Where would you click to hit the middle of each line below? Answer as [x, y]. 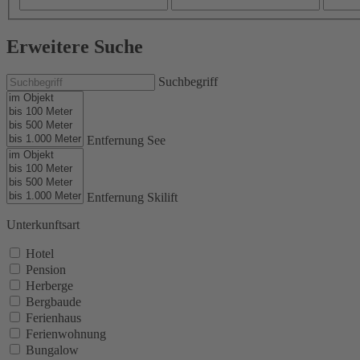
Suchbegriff [188, 82]
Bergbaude [53, 302]
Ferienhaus [53, 318]
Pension [46, 270]
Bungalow [52, 350]
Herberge [49, 286]
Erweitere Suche [75, 47]
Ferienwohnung [66, 334]
